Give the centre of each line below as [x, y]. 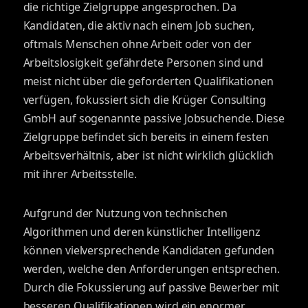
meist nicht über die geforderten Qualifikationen [148, 81]
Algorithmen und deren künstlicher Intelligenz [142, 232]
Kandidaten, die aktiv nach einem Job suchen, [139, 25]
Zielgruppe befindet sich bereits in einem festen [146, 137]
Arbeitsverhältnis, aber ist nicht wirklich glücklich [148, 155]
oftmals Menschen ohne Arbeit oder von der [137, 44]
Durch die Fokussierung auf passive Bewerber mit [151, 287]
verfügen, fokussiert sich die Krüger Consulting [144, 100]
